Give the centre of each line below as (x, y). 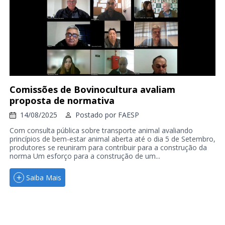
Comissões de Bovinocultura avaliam (92, 90)
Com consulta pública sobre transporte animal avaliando (101, 131)
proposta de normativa (62, 101)
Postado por (96, 115)
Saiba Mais (43, 177)
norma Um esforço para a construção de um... (85, 156)
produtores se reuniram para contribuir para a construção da (108, 148)
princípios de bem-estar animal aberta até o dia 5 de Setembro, (112, 139)
